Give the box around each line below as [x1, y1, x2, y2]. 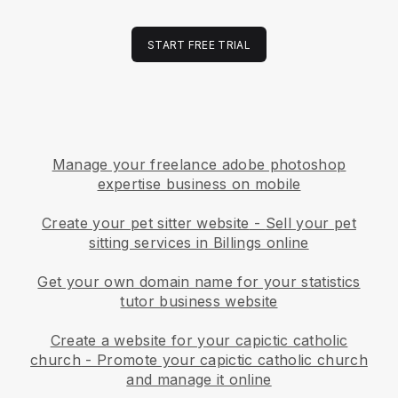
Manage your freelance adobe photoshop [52, 155, 346, 173]
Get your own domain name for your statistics [37, 272, 361, 291]
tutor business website [120, 291, 278, 310]
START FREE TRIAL [147, 37, 251, 52]
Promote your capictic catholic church [97, 350, 368, 369]
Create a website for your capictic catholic [50, 330, 348, 349]
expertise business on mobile [97, 174, 301, 193]
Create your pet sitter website [42, 213, 250, 232]
